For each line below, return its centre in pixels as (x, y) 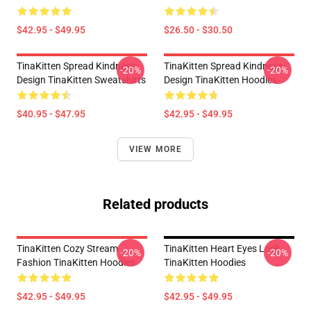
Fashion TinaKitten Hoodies (76, 262)
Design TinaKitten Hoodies (220, 80)
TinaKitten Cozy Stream (67, 249)
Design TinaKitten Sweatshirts (81, 80)
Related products (155, 204)
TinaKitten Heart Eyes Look (222, 249)
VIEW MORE (155, 149)
